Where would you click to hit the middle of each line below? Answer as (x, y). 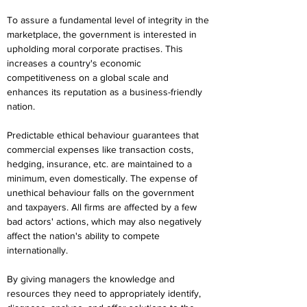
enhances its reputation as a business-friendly (106, 92)
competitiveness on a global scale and (89, 77)
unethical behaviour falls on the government (102, 193)
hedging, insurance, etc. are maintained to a (101, 164)
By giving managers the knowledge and (92, 279)
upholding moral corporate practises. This (96, 49)
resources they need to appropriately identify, (105, 293)
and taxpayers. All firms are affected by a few (103, 207)
